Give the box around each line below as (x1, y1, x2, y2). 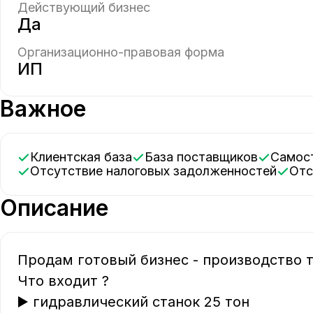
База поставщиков (153, 150, 258, 164)
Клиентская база (38, 150, 132, 164)
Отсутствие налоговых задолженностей (40, 163, 277, 178)
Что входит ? (17, 272, 122, 289)
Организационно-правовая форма (17, 45, 224, 59)
